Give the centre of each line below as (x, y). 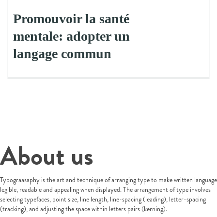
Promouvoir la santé (71, 19)
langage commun (62, 54)
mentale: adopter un (71, 36)
